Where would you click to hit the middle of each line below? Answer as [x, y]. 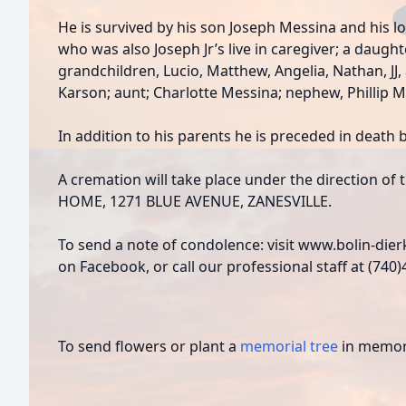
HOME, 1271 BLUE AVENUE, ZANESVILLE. [195, 201]
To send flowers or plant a [149, 346]
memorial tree [289, 346]
